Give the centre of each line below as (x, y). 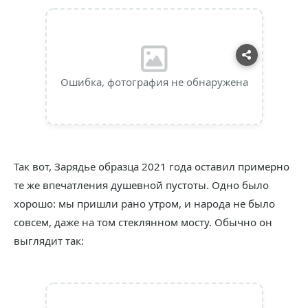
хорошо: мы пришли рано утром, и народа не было (144, 203)
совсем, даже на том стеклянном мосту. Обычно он (143, 222)
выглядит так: (49, 241)
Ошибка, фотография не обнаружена (154, 82)
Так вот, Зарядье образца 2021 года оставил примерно (152, 166)
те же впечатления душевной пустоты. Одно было (141, 185)
